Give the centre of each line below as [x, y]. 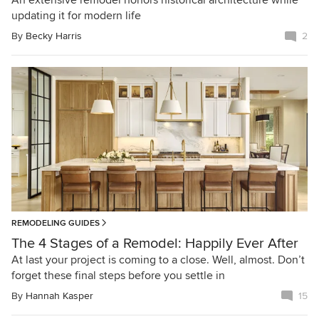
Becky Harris [54, 36]
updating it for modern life [76, 16]
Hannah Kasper [59, 296]
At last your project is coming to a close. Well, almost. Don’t [158, 260]
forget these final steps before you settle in [118, 275]
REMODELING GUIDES [56, 223]
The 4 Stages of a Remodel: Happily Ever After [155, 243]
